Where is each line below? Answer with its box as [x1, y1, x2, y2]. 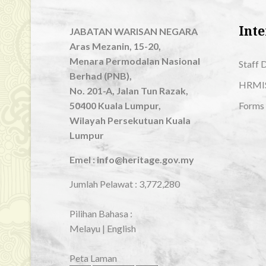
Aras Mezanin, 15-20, [69, 40, 161, 52]
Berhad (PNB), [69, 70, 132, 81]
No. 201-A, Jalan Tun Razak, [69, 85, 188, 96]
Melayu [69, 223, 100, 234]
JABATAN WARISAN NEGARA [69, 26, 198, 37]
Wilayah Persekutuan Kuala [69, 115, 191, 126]
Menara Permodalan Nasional [69, 55, 200, 66]
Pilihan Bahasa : [69, 208, 132, 219]
